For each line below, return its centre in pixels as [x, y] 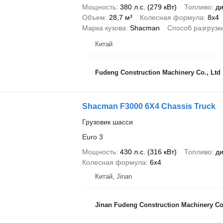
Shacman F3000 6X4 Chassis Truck [149, 106]
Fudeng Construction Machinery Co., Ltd [158, 73]
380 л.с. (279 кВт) [148, 7]
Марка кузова [104, 28]
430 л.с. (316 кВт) [148, 152]
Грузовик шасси [107, 122]
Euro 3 [92, 137]
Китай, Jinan [113, 176]
